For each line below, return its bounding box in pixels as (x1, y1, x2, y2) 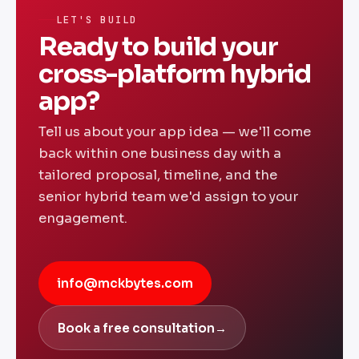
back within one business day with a (38, 145, 281, 163)
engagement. (38, 210, 127, 228)
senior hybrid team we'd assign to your (38, 188, 298, 206)
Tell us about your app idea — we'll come (38, 123, 311, 141)
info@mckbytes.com (57, 276, 194, 292)
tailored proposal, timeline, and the (38, 167, 277, 184)
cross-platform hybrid (38, 58, 311, 91)
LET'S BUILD (56, 12, 138, 26)
